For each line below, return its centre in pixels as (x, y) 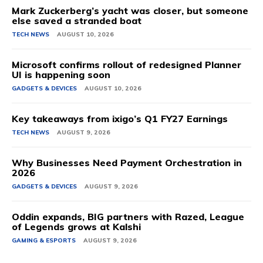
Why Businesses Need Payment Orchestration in (127, 163)
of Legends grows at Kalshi (76, 227)
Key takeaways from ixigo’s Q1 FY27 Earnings (120, 119)
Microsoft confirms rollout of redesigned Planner (127, 65)
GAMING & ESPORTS (44, 241)
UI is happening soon (61, 75)
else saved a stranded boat (77, 21)
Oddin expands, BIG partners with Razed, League (128, 217)
